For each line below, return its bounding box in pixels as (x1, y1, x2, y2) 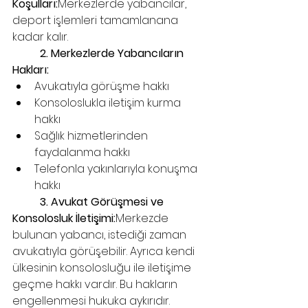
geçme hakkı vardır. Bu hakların (12, 276, 180, 292)
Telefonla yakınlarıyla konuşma (34, 161, 200, 177)
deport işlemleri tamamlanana (12, 12, 181, 28)
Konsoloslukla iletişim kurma (34, 95, 184, 111)
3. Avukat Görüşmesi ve (12, 194, 40, 210)
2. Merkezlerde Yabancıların (12, 45, 40, 61)
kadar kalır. (12, 29, 68, 45)
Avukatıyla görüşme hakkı (34, 78, 169, 94)
